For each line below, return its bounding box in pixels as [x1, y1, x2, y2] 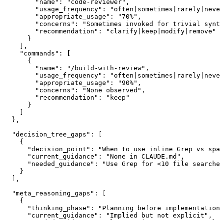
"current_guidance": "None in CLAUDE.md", [4, 152, 185, 160]
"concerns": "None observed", [4, 86, 145, 94]
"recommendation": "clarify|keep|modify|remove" [4, 27, 216, 35]
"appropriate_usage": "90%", [4, 79, 141, 86]
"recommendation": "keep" [4, 93, 130, 101]
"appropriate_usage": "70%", [4, 12, 141, 20]
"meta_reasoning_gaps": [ [4, 189, 106, 197]
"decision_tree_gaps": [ [4, 130, 102, 138]
